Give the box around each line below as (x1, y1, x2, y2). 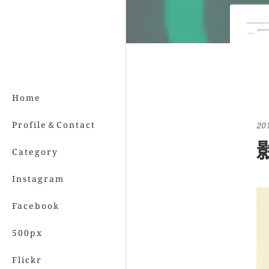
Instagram (12, 173, 64, 184)
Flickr (12, 254, 42, 265)
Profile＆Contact (12, 119, 95, 130)
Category (12, 146, 58, 157)
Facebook (12, 200, 59, 211)
